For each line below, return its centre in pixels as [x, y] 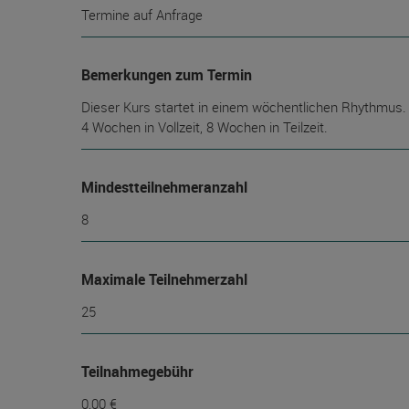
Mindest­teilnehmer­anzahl [164, 187]
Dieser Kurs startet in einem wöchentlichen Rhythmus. [244, 107]
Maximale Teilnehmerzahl [164, 279]
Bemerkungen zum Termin [167, 75]
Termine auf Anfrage [142, 15]
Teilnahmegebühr [137, 372]
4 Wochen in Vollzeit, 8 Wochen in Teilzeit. [204, 127]
